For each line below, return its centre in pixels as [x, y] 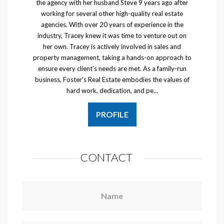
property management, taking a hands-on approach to [112, 57]
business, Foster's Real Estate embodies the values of [112, 79]
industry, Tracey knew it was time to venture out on [112, 35]
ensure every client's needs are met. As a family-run [112, 68]
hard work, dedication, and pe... [112, 90]
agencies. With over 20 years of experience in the [112, 24]
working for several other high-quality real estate [112, 13]
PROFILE [112, 114]
